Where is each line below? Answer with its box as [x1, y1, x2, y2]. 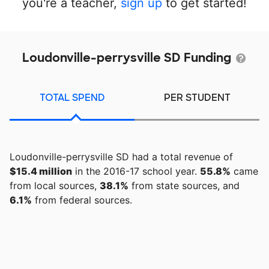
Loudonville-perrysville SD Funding [22, 50, 234, 65]
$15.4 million [10, 165, 72, 177]
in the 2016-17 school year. [72, 165, 200, 177]
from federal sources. [32, 194, 132, 206]
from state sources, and [128, 180, 240, 192]
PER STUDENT [163, 91, 231, 104]
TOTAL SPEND [39, 91, 105, 104]
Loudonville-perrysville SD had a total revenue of [10, 151, 233, 163]
